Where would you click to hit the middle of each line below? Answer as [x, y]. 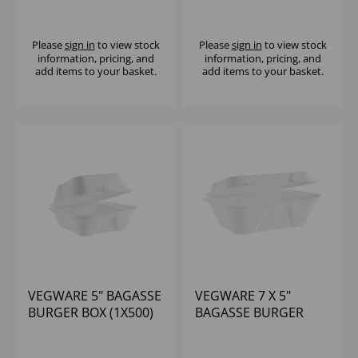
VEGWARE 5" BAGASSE [95, 296]
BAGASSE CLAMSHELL [92, 12]
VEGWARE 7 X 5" [243, 296]
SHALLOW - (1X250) [252, 12]
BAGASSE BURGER [249, 313]
